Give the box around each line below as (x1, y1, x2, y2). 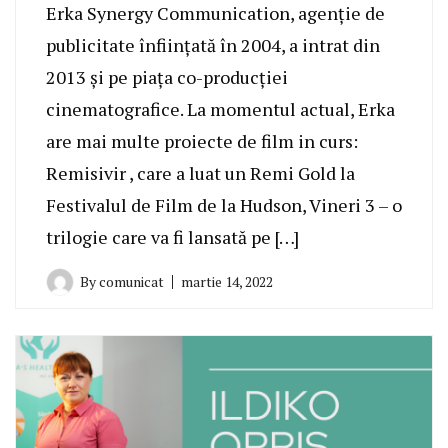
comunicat (99, 271, 164, 291)
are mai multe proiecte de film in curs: (46, 128, 358, 153)
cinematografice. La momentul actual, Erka (46, 96, 395, 121)
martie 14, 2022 (181, 271, 273, 291)
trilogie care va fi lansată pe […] (46, 224, 299, 249)
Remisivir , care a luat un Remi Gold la (46, 160, 355, 185)
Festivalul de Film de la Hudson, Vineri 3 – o (46, 192, 402, 217)
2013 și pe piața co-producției (46, 64, 288, 89)
